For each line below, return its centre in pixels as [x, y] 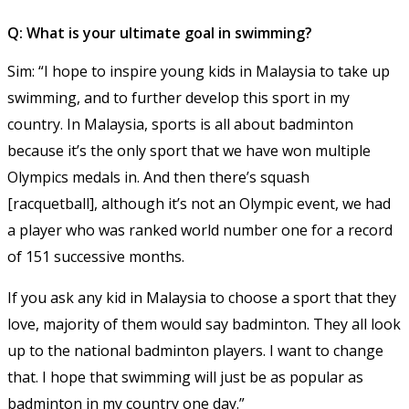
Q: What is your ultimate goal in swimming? [160, 32]
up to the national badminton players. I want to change [195, 350]
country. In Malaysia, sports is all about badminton [180, 124]
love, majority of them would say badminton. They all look [204, 324]
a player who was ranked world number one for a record [200, 230]
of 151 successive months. [96, 256]
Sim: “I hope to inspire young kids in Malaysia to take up [199, 71]
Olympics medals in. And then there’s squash [158, 177]
